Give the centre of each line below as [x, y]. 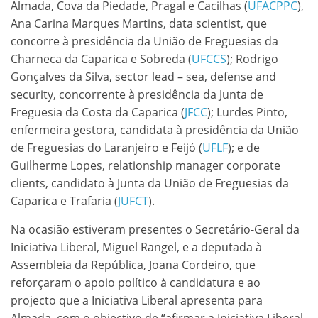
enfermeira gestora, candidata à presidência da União [155, 130]
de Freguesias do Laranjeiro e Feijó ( [106, 147]
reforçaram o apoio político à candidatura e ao [136, 282]
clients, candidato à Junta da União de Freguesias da [150, 183]
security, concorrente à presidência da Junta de [137, 94]
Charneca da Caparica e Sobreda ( [101, 59]
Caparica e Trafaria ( [64, 201]
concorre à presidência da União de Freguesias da [144, 41]
